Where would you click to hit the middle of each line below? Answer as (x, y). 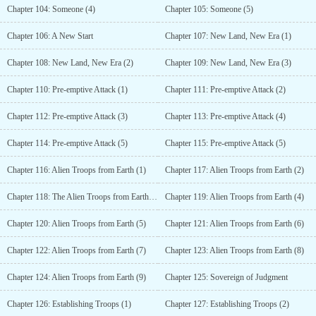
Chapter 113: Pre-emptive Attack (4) (225, 116)
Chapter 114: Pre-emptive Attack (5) (67, 143)
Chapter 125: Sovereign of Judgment (226, 277)
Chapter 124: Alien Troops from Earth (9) (77, 277)
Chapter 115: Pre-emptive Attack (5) (225, 143)
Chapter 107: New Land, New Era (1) (228, 36)
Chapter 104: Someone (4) (51, 9)
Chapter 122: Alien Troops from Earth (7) (77, 250)
